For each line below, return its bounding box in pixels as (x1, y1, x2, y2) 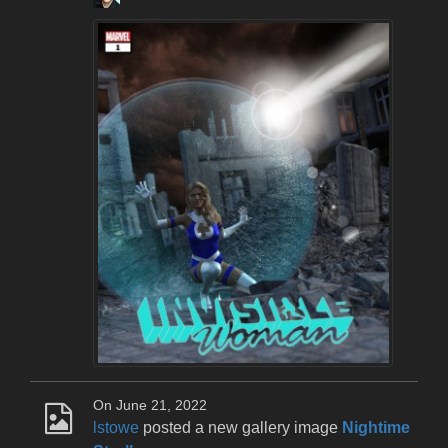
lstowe (93, 419, 139, 437)
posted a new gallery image (139, 419, 342, 437)
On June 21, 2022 (93, 398, 207, 414)
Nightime (342, 419, 410, 437)
